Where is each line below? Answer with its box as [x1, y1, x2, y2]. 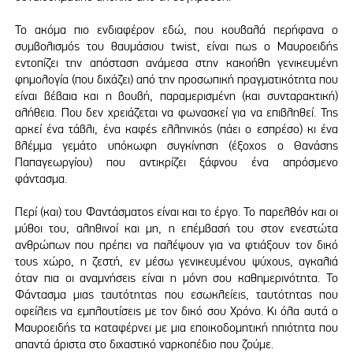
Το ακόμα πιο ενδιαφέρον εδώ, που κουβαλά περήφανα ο [15, 21, 338, 37]
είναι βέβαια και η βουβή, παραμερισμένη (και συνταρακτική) [15, 87, 338, 103]
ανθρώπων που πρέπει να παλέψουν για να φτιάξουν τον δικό [15, 237, 338, 253]
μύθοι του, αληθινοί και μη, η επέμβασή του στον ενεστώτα [15, 221, 338, 236]
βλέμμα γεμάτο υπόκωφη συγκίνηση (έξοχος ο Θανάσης [15, 137, 338, 153]
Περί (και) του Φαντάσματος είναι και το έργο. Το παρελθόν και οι [15, 204, 338, 220]
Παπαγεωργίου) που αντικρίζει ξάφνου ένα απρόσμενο [15, 154, 338, 169]
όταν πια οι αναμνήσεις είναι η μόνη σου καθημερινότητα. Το [15, 270, 338, 286]
